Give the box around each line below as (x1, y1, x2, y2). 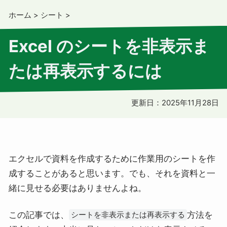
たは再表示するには (8, 61, 162, 82)
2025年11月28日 (161, 98, 219, 107)
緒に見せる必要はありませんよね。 (8, 182, 146, 193)
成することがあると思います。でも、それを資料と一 (8, 168, 215, 178)
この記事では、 (8, 210, 69, 220)
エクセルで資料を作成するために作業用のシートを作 (8, 153, 215, 164)
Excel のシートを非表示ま (8, 36, 209, 57)
